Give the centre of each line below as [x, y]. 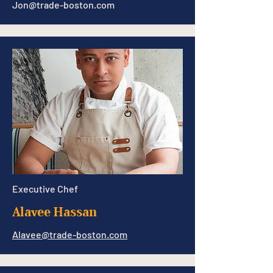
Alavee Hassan [55, 212]
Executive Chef [45, 189]
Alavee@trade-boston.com [70, 234]
